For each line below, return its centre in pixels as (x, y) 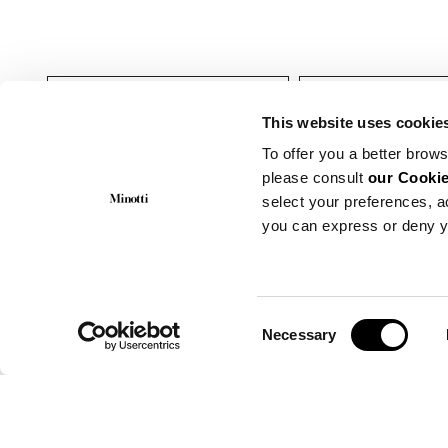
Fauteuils (355, 100)
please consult (315, 178)
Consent (289, 322)
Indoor (94, 100)
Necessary (299, 334)
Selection (292, 346)
